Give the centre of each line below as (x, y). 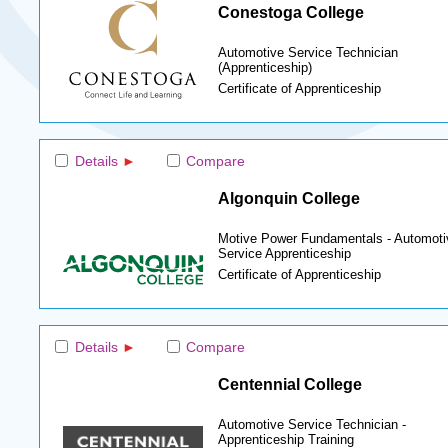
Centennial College (289, 383)
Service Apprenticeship (284, 253)
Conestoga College (290, 11)
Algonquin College (288, 197)
